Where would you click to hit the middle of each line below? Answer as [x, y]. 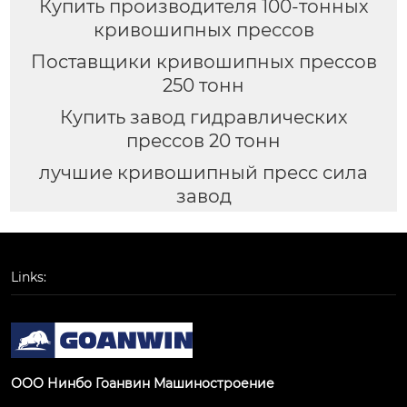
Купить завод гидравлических [203, 117]
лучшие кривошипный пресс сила [203, 172]
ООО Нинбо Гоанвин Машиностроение [143, 383]
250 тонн [203, 86]
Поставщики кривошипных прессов [203, 62]
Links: [29, 277]
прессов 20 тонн [203, 141]
